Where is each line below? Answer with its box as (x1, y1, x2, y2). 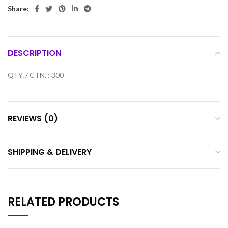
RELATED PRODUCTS (8, 194, 119, 210)
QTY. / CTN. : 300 (8, 71, 64, 80)
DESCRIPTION (8, 47, 61, 60)
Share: (8, 4, 29, 13)
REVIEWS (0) (8, 112, 58, 125)
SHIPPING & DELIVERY (8, 146, 92, 158)
